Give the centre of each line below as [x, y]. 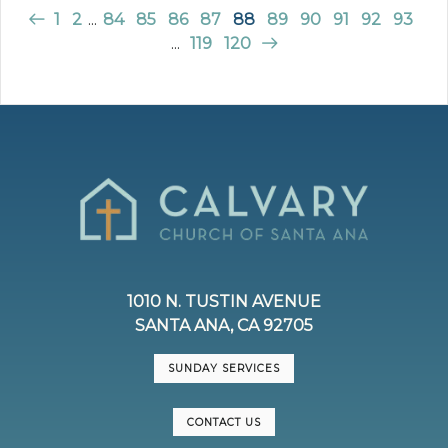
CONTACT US [224, 422]
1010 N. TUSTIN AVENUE [224, 301]
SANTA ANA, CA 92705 [224, 325]
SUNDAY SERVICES [224, 369]
